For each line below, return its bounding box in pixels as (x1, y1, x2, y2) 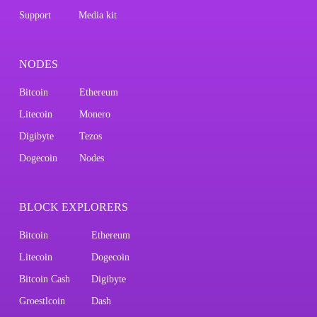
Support (18, 10, 51, 21)
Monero (79, 109, 110, 120)
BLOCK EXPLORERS (18, 201, 128, 214)
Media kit (78, 10, 117, 21)
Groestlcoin (18, 296, 65, 307)
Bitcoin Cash (18, 274, 70, 285)
